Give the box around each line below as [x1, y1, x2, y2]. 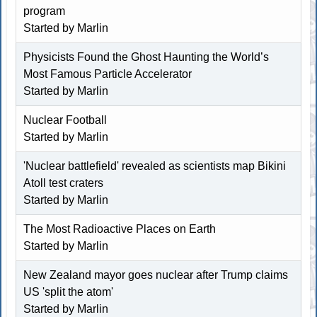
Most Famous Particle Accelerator [23, 67, 192, 80]
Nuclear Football [23, 113, 108, 126]
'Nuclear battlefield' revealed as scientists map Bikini [23, 159, 287, 172]
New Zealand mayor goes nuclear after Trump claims [23, 268, 289, 281]
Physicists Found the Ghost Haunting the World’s [23, 50, 270, 63]
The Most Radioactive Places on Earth [23, 222, 217, 235]
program [23, 4, 66, 17]
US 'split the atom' [23, 285, 114, 298]
